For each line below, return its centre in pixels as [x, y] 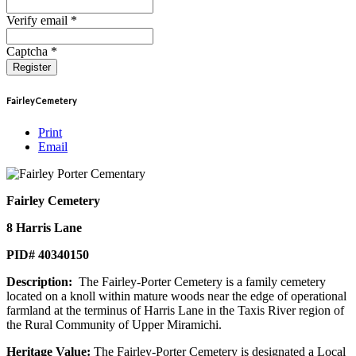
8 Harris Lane [44, 227]
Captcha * [32, 51]
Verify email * [42, 20]
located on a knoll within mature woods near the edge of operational [176, 296]
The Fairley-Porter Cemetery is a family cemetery [199, 281]
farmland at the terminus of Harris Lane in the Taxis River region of [175, 310]
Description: [39, 281]
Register [32, 67]
